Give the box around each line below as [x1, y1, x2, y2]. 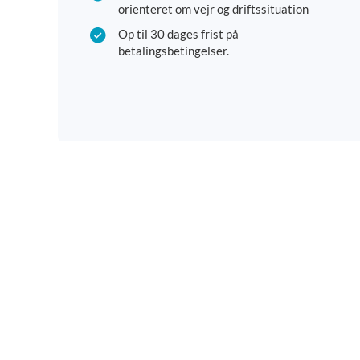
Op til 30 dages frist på [118, 27, 239, 42]
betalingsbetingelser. [118, 43, 229, 59]
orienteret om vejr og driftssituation [118, 2, 309, 17]
